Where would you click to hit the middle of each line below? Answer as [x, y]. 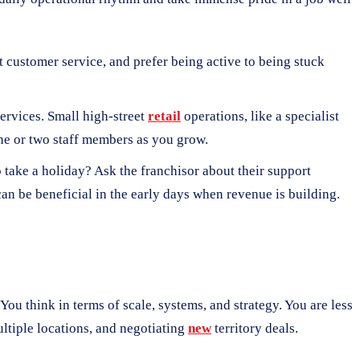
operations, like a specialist [260, 116]
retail [164, 116]
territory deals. [255, 328]
